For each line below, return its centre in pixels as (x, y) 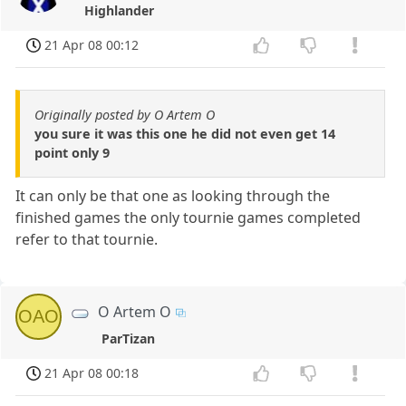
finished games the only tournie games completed (188, 218)
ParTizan (128, 339)
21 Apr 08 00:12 (92, 45)
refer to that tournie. (87, 240)
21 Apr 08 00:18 (92, 372)
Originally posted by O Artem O (125, 115)
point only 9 (72, 153)
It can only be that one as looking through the (173, 196)
